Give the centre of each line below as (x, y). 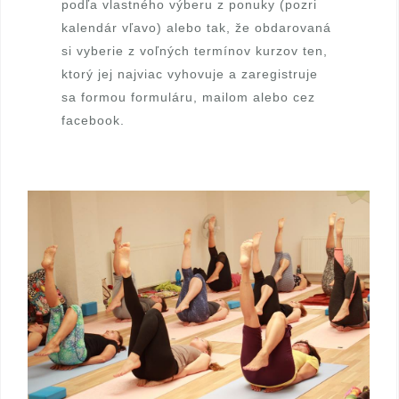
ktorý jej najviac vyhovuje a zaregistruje (190, 73)
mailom (224, 97)
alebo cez (282, 97)
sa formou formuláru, (130, 97)
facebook (91, 120)
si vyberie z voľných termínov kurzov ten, (195, 50)
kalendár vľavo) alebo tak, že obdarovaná (197, 27)
